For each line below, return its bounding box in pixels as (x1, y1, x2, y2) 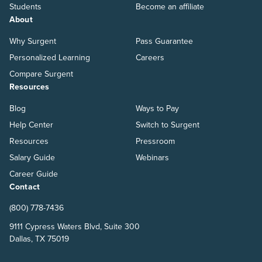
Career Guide (9, 168, 58, 179)
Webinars (136, 152, 169, 163)
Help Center (9, 119, 53, 130)
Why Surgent (9, 36, 56, 46)
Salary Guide (9, 152, 55, 163)
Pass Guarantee (136, 36, 193, 46)
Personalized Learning (9, 52, 90, 63)
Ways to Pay (136, 103, 179, 113)
